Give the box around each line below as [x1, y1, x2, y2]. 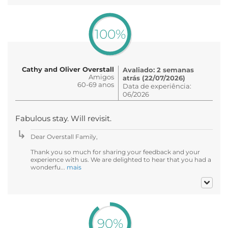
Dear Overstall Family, [31, 132, 98, 140]
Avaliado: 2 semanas [123, 65, 194, 74]
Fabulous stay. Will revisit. [15, 113, 111, 123]
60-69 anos [77, 80, 114, 89]
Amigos [89, 72, 114, 81]
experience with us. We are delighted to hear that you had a [31, 155, 211, 163]
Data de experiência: [123, 81, 191, 90]
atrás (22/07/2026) [123, 73, 185, 82]
